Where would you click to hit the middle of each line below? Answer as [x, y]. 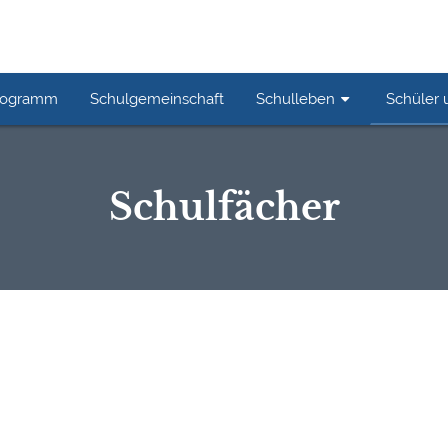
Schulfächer [224, 207]
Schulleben [296, 98]
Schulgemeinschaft [157, 98]
